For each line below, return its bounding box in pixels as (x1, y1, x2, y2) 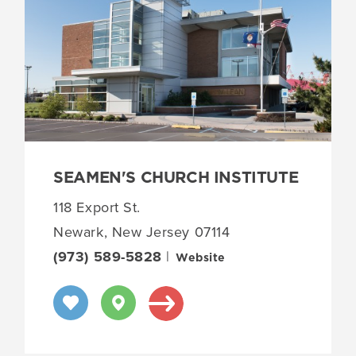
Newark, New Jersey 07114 (53, 222, 230, 243)
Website (176, 253, 226, 265)
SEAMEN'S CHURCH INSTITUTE (53, 170, 299, 187)
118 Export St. (53, 197, 141, 219)
